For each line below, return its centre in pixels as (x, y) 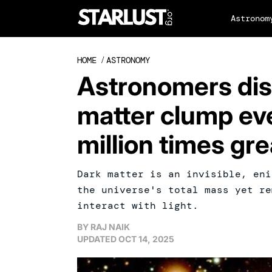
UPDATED (97, 239)
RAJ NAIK (110, 227)
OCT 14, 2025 (146, 239)
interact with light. (138, 206)
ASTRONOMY (128, 60)
